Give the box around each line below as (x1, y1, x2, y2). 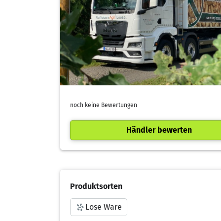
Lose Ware (85, 202, 122, 212)
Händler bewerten (126, 125, 192, 135)
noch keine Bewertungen (70, 101, 137, 109)
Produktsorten (70, 181, 122, 191)
